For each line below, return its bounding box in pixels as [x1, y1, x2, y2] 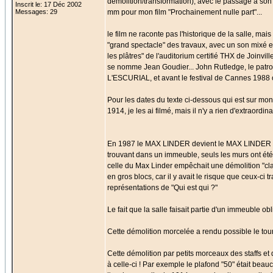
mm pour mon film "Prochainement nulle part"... [107, 8, 262, 16]
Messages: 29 [15, 8, 57, 15]
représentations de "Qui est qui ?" [107, 183, 218, 192]
